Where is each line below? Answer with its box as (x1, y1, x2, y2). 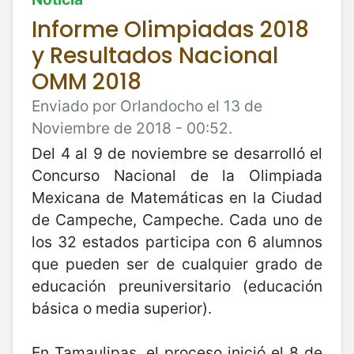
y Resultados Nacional (32, 40, 278, 71)
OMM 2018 (32, 66, 141, 97)
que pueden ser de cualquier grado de (32, 254, 322, 273)
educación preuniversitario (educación (32, 276, 322, 296)
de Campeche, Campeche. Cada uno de (32, 209, 322, 229)
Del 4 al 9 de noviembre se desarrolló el (32, 143, 322, 163)
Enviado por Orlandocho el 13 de (32, 96, 262, 115)
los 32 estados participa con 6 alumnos (32, 232, 322, 251)
